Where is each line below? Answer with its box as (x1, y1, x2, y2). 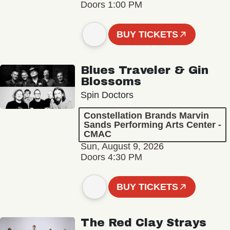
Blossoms (80, 75, 141, 88)
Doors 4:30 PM (80, 152, 142, 163)
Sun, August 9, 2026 (80, 141, 164, 152)
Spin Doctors (80, 90, 133, 101)
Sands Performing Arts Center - (83, 120, 221, 130)
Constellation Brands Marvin (83, 110, 209, 121)
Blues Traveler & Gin (80, 64, 208, 77)
